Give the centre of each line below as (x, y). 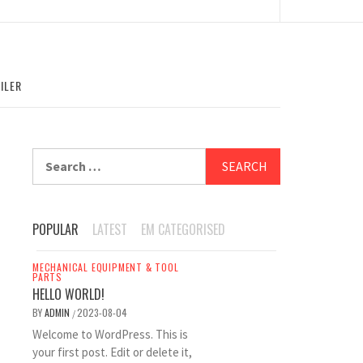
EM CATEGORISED (183, 229)
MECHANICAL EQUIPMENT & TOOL (106, 267)
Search (52, 157)
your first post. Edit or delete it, (112, 352)
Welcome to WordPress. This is (110, 334)
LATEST (110, 229)
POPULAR (56, 229)
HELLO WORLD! (68, 294)
